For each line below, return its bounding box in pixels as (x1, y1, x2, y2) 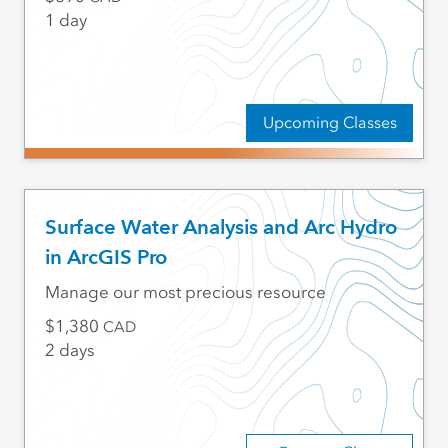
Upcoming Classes (262, 112, 397, 132)
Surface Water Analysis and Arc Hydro (44, 215, 397, 240)
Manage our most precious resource (44, 282, 326, 303)
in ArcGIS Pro (44, 245, 167, 270)
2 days (44, 340, 95, 361)
